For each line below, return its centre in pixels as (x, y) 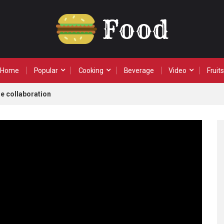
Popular (46, 70)
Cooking (91, 70)
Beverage (139, 70)
